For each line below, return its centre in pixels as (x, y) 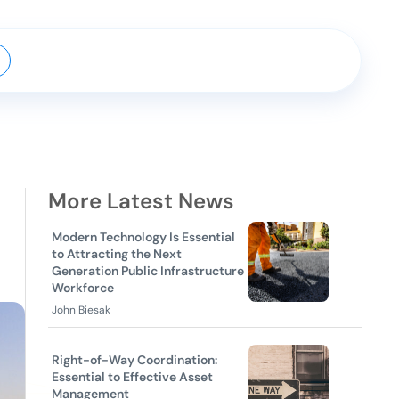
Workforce (83, 288)
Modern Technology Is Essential (143, 237)
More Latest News (141, 201)
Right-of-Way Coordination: (134, 360)
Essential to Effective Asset (132, 377)
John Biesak (81, 310)
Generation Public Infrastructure (148, 271)
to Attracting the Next (117, 254)
